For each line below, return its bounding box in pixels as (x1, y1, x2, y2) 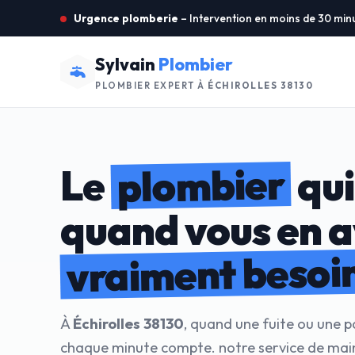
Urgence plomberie (74, 11, 178, 25)
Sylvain (95, 53, 158, 75)
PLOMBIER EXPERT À (95, 80, 208, 91)
